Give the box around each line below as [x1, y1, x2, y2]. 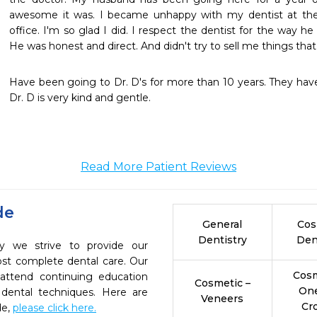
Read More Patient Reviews [81, 160, 236, 173]
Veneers [201, 292, 244, 305]
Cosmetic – [194, 277, 250, 289]
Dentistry [197, 234, 247, 246]
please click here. [13, 301, 96, 314]
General [202, 218, 243, 231]
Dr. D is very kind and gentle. [9, 91, 151, 104]
